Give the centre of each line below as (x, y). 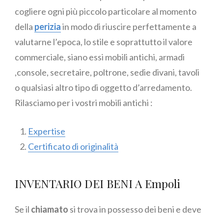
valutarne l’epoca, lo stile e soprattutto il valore (104, 42)
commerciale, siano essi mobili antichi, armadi (100, 57)
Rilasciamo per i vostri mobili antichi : (84, 103)
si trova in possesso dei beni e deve (135, 209)
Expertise (47, 131)
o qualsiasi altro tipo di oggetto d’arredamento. (103, 88)
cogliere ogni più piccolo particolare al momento (106, 12)
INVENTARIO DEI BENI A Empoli (97, 184)
